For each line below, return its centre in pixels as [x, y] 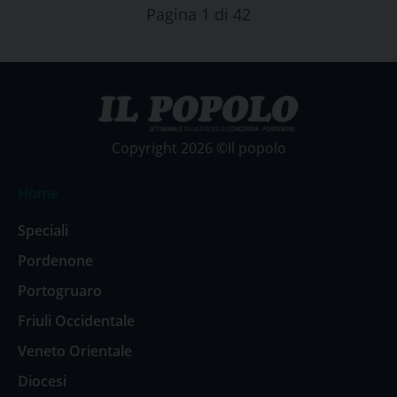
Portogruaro [60, 291]
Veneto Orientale [75, 351]
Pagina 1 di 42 [198, 14]
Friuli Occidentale [76, 321]
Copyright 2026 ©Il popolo [198, 148]
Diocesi [42, 381]
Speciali [43, 230]
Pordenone [55, 261]
